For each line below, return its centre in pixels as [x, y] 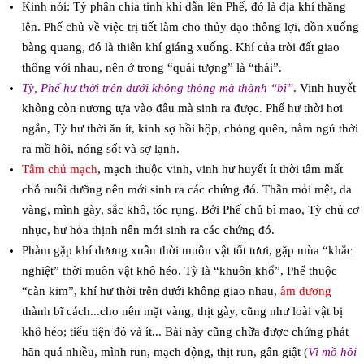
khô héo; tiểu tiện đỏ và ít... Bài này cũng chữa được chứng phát [185, 332]
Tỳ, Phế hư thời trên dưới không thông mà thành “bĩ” [157, 88]
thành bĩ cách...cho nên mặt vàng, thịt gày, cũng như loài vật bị [182, 312]
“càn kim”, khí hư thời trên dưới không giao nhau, [151, 291]
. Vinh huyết [324, 88]
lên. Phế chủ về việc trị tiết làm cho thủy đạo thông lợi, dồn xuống [190, 27]
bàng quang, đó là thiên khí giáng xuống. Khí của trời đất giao [180, 48]
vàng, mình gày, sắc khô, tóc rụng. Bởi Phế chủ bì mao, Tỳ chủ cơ [190, 210]
